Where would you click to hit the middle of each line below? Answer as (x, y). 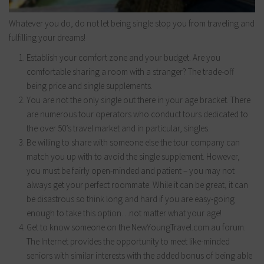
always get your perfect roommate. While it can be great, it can (137, 184)
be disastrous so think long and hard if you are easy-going (131, 199)
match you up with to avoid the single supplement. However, (133, 156)
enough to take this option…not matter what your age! (124, 213)
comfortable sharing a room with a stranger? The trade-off (130, 71)
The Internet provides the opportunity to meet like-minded (128, 241)
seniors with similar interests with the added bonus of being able (139, 255)
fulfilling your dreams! (47, 37)
